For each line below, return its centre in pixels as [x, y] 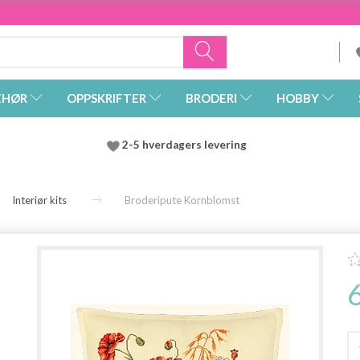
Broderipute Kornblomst [182, 200]
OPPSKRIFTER [106, 98]
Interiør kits [39, 200]
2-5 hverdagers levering [187, 145]
